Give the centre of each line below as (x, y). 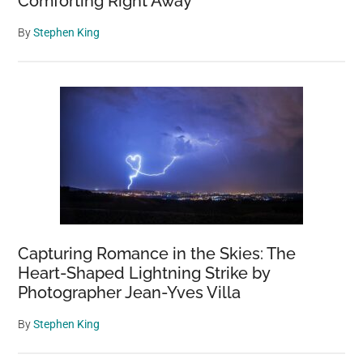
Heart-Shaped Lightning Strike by (144, 273)
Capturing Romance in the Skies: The (157, 254)
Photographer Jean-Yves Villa (130, 293)
